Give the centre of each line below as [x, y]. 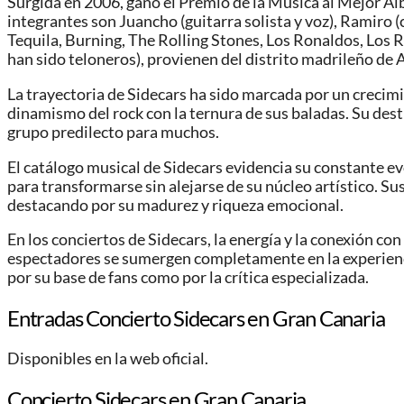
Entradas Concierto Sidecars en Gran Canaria [196, 318]
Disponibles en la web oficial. [108, 358]
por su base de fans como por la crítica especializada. [188, 278]
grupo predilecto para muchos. [113, 132]
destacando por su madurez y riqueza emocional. [175, 205]
